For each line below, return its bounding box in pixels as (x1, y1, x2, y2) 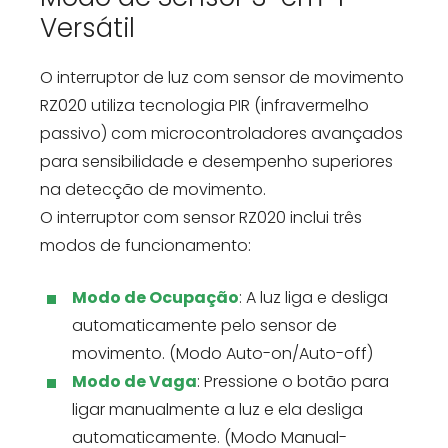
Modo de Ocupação (72, 286, 239, 310)
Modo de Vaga (72, 370, 197, 394)
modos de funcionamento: (40, 234, 251, 258)
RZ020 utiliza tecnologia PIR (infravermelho (40, 94, 369, 118)
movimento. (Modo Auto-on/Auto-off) (72, 342, 373, 366)
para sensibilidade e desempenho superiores (40, 150, 393, 174)
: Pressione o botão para (197, 370, 389, 394)
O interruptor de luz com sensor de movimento (40, 66, 404, 90)
